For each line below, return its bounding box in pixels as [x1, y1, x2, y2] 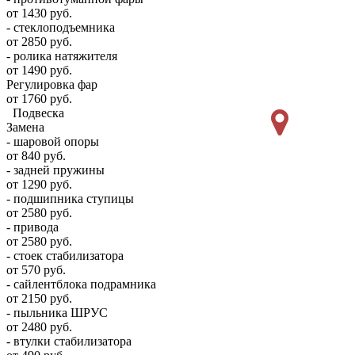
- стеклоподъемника [6, 21, 115, 35]
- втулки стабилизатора [6, 334, 132, 349]
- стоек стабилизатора [6, 249, 124, 263]
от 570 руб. [6, 263, 66, 277]
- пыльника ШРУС [6, 306, 108, 320]
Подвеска [13, 106, 64, 120]
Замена [6, 120, 44, 135]
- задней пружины [6, 163, 105, 177]
